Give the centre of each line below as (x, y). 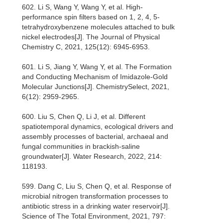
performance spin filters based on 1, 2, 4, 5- (91, 17)
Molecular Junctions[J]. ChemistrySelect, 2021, (96, 87)
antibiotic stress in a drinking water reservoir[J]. (96, 206)
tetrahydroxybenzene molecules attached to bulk (98, 27)
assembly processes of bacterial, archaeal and (95, 137)
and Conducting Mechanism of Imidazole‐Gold (95, 77)
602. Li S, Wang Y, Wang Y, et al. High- (82, 7)
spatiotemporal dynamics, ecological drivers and (98, 127)
